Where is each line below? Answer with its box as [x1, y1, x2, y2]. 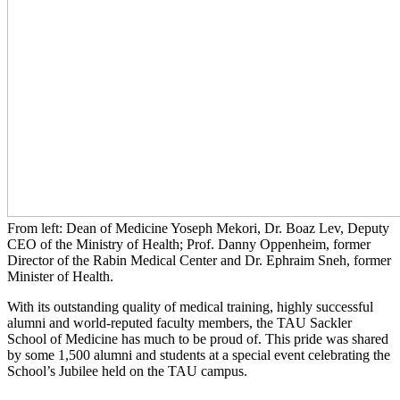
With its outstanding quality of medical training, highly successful [7, 298, 373, 314]
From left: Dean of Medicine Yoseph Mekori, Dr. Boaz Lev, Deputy [7, 220, 389, 236]
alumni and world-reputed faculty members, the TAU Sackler [7, 314, 352, 330]
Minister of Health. [7, 268, 113, 284]
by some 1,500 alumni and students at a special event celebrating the [7, 346, 390, 362]
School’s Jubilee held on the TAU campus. [7, 362, 247, 379]
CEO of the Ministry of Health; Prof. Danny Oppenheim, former [7, 236, 371, 252]
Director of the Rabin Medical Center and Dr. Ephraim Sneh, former [7, 252, 391, 268]
